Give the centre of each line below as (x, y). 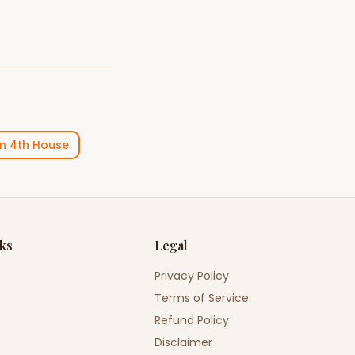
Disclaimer (184, 342)
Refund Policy (192, 320)
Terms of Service (202, 298)
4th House (39, 145)
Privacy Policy (192, 276)
